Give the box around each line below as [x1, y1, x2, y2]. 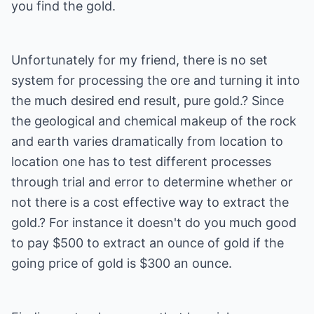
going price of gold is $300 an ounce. [11, 256, 232, 271]
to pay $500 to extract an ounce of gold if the [11, 235, 284, 250]
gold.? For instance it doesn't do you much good [11, 215, 296, 230]
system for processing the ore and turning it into [11, 73, 300, 88]
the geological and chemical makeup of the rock [11, 114, 296, 128]
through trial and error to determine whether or [11, 175, 293, 189]
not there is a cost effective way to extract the [11, 195, 289, 210]
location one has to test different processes [11, 154, 271, 169]
